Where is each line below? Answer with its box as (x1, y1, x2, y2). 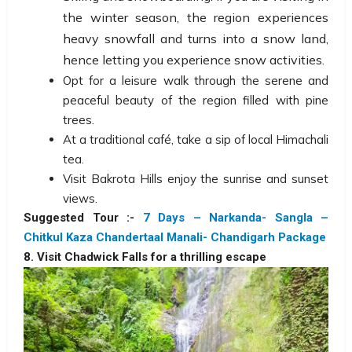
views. (63, 190, 97, 206)
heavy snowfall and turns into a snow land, (63, 30, 328, 46)
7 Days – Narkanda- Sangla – (142, 210, 328, 225)
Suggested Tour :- (24, 210, 143, 225)
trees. (63, 112, 94, 127)
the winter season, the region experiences (63, 9, 328, 25)
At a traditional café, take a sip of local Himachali (63, 131, 328, 147)
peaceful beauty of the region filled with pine (63, 92, 328, 108)
